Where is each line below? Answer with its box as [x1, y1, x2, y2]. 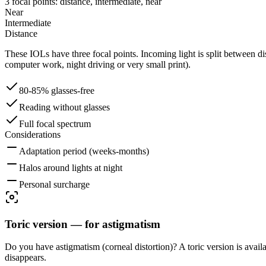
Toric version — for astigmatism [5, 217, 160, 230]
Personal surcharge [19, 179, 90, 189]
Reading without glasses [19, 102, 110, 112]
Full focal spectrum [19, 118, 91, 129]
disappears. [5, 252, 46, 263]
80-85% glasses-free [19, 85, 94, 96]
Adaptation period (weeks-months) [19, 145, 149, 156]
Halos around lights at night [19, 162, 122, 173]
